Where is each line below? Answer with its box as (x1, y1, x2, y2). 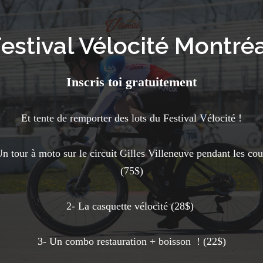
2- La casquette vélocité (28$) (66, 200, 197, 212)
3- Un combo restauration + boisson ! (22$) (37, 235, 226, 247)
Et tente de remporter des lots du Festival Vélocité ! (21, 112, 242, 124)
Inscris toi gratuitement (66, 75, 197, 89)
